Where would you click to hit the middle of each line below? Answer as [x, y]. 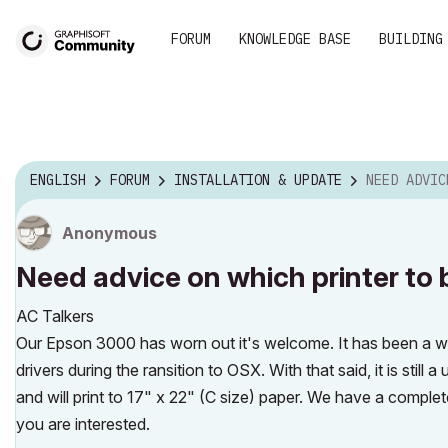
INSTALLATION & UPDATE [258, 180]
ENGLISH [58, 180]
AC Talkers [55, 316]
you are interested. [83, 424]
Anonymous [109, 233]
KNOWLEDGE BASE [295, 39]
